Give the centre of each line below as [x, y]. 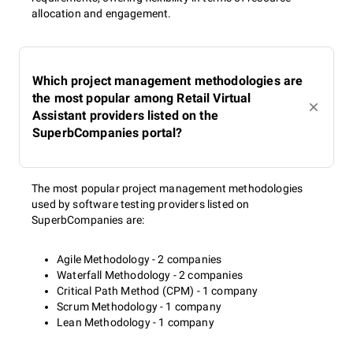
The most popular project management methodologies [167, 188]
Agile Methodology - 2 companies [139, 259]
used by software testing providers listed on [141, 204]
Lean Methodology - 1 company [136, 322]
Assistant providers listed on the [125, 115]
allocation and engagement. [102, 13]
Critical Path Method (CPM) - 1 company [158, 291]
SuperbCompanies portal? [108, 133]
